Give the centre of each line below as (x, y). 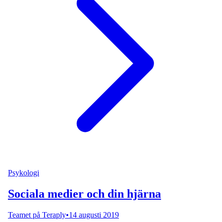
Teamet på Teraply (37, 215)
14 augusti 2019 (94, 215)
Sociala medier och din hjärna (84, 194)
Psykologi (24, 172)
